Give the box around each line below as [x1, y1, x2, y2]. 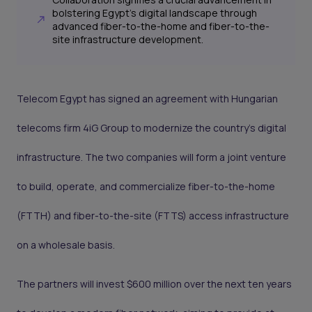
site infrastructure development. [52, 33, 204, 47]
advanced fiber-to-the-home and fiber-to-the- [52, 19, 270, 33]
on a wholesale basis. [17, 238, 115, 252]
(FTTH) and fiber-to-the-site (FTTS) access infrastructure [17, 209, 289, 223]
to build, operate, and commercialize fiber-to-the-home [17, 180, 275, 194]
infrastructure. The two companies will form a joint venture [17, 150, 286, 164]
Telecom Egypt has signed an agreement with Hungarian [17, 92, 278, 106]
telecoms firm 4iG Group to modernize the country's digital [17, 121, 286, 135]
